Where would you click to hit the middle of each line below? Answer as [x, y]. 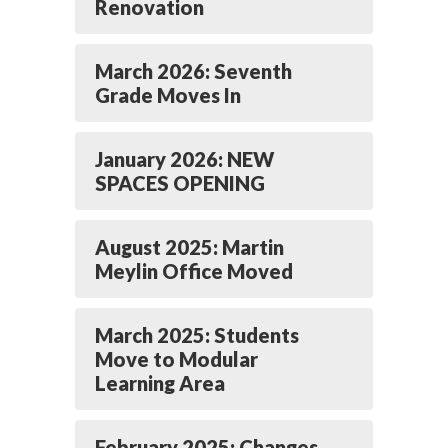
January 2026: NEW [184, 159]
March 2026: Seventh [193, 71]
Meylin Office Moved [194, 271]
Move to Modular [176, 359]
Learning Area [160, 383]
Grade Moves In [168, 95]
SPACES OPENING [180, 183]
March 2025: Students [197, 335]
